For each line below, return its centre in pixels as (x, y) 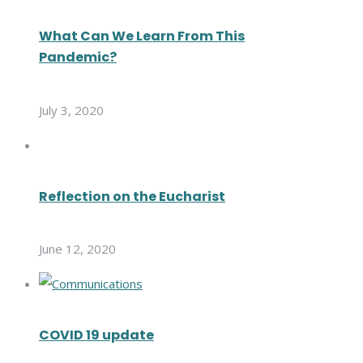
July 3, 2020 (71, 110)
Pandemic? (78, 58)
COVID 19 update (96, 335)
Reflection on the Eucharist (132, 196)
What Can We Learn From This (142, 36)
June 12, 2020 (77, 249)
